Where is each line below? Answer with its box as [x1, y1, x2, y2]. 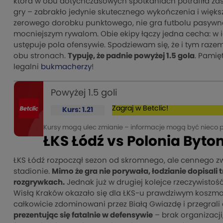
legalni [13, 63, 41, 71]
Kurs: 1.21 [62, 106, 94, 113]
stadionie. [13, 167, 52, 175]
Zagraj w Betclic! [112, 105, 169, 112]
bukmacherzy [41, 63, 92, 71]
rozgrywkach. [13, 178, 65, 186]
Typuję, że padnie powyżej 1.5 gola [68, 52, 195, 60]
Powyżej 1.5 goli [51, 88, 117, 98]
